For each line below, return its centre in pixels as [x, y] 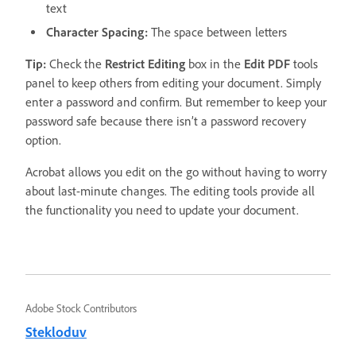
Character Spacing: [97, 33]
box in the [215, 64]
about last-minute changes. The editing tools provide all [170, 192]
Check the [77, 64]
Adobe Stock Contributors [81, 309]
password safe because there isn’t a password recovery [166, 122]
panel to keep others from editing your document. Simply [173, 83]
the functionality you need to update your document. [162, 211]
